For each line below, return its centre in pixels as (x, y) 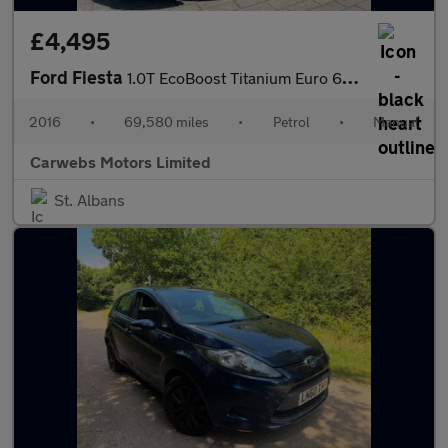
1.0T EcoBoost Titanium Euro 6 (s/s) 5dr (234, 77)
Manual (395, 121)
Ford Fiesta (78, 77)
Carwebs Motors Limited (120, 161)
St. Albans (89, 199)
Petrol (291, 121)
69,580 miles (167, 121)
